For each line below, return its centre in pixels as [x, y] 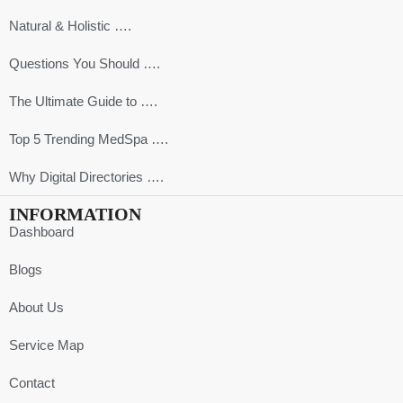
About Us [36, 307]
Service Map [46, 345]
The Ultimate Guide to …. [83, 101]
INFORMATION [75, 214]
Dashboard [41, 232]
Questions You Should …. [85, 63]
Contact [32, 383]
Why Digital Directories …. [86, 177]
